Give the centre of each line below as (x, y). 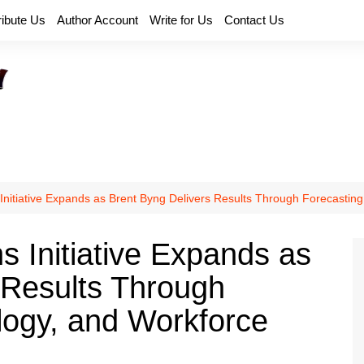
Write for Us (181, 20)
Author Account (97, 20)
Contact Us (254, 20)
